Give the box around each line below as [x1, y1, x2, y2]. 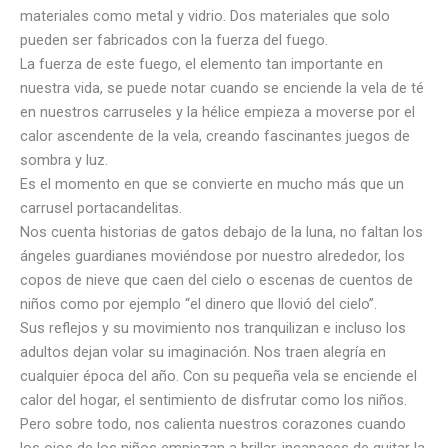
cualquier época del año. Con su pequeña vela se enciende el [20, 366, 417, 385]
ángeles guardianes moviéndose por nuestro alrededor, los [20, 246, 405, 265]
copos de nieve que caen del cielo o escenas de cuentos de [20, 270, 413, 289]
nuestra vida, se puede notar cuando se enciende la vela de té [20, 78, 424, 97]
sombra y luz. [20, 150, 108, 169]
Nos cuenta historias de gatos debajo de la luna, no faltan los [20, 222, 423, 241]
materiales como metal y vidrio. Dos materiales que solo [20, 6, 390, 25]
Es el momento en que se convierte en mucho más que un [20, 174, 404, 193]
